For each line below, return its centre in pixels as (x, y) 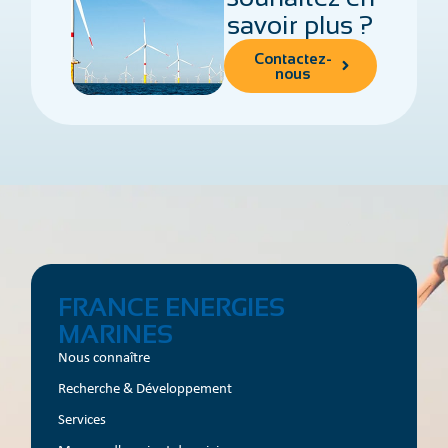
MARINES (116, 333)
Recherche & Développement (145, 387)
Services (82, 418)
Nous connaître (104, 356)
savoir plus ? (300, 24)
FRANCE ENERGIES (172, 306)
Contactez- (292, 58)
